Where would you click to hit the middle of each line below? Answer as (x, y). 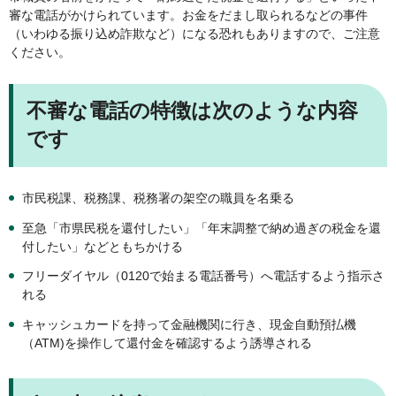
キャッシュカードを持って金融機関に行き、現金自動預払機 (189, 325)
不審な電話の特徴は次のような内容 (192, 111)
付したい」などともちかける (103, 246)
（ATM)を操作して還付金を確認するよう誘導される (167, 343)
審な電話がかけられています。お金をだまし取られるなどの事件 (188, 15)
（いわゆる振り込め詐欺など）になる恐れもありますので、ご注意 (194, 34)
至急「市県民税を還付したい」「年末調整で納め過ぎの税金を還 (202, 228)
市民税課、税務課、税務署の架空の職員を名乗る (158, 198)
